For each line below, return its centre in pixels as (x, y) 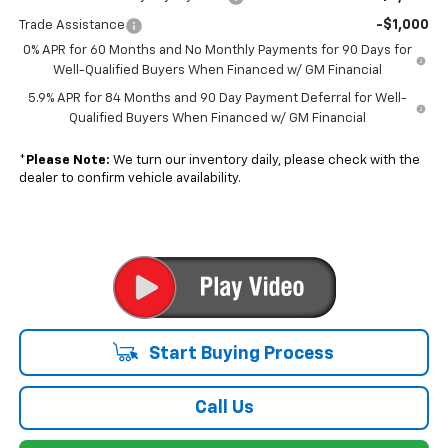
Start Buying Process (239, 354)
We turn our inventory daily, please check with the (264, 161)
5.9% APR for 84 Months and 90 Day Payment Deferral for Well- (217, 99)
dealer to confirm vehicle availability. (129, 179)
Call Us (224, 408)
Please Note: (67, 161)
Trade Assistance (71, 26)
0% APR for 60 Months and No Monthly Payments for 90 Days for (218, 51)
